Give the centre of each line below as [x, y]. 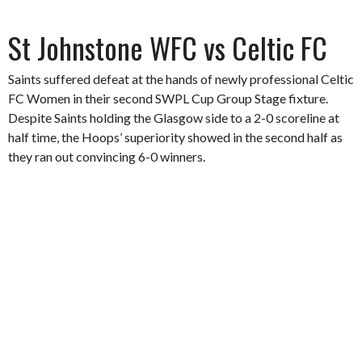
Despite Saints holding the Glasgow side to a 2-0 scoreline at [174, 118]
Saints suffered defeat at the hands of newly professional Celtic [181, 79]
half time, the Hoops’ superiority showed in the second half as [175, 137]
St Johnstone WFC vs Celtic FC [168, 47]
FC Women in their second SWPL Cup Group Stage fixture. [168, 98]
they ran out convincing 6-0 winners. [107, 156]
